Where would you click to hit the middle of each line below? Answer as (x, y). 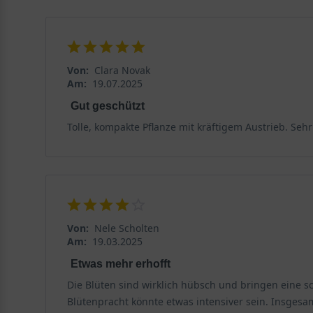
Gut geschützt (107, 105)
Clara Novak (122, 70)
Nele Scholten (126, 228)
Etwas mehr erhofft (120, 263)
